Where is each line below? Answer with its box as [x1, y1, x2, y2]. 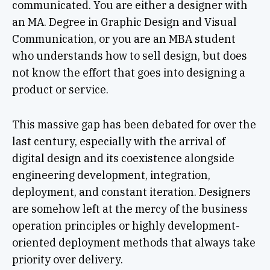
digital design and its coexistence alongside [11, 151, 234, 165]
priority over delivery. [11, 252, 123, 266]
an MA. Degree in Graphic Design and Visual [11, 14, 237, 29]
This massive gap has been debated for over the [11, 117, 256, 131]
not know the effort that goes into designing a [11, 65, 245, 80]
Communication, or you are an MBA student [11, 31, 236, 46]
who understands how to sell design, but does [11, 48, 247, 63]
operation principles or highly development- [11, 218, 240, 233]
